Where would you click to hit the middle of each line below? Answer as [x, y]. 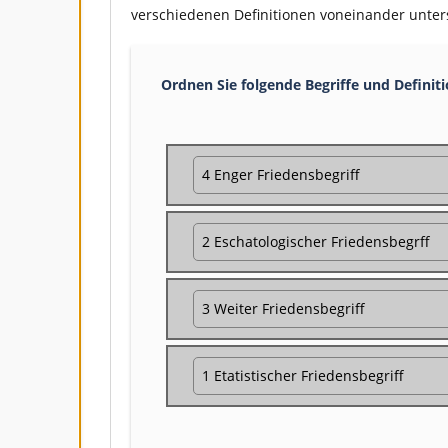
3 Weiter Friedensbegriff [283, 308]
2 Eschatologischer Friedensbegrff [316, 241]
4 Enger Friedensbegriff [281, 174]
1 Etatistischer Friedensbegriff [303, 375]
